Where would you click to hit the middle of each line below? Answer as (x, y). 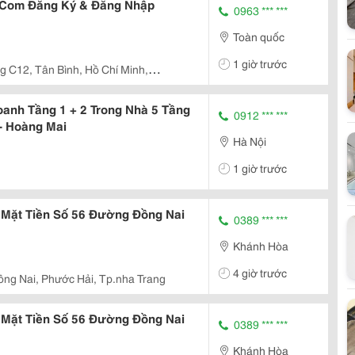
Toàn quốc (259, 36)
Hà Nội (250, 141)
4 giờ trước (260, 272)
